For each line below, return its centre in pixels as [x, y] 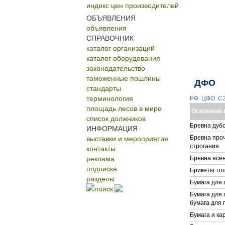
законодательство [116, 68]
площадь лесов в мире [124, 108]
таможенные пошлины [124, 78]
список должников [116, 118]
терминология [110, 98]
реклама [100, 158]
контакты [101, 148]
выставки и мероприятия [127, 138]
